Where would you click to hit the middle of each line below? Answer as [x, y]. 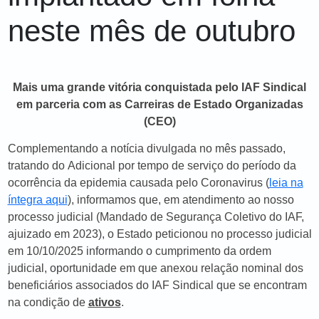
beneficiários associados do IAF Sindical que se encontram [157, 285]
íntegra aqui [37, 200]
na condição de [48, 302]
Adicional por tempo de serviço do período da [182, 166]
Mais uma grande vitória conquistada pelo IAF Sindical [159, 87]
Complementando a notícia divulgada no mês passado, [146, 148]
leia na [286, 183]
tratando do [37, 166]
